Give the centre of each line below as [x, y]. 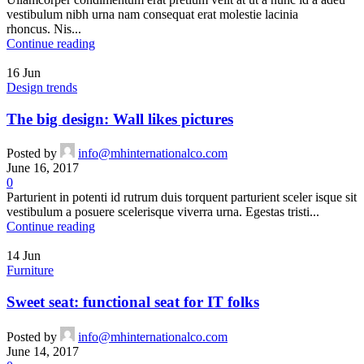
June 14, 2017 [43, 351]
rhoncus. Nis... [44, 29]
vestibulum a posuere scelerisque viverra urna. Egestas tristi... [163, 212]
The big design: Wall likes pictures [120, 119]
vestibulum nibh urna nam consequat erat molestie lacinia [152, 15]
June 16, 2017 [43, 168]
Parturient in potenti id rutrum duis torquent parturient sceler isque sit [182, 197]
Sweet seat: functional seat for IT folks [133, 302]
